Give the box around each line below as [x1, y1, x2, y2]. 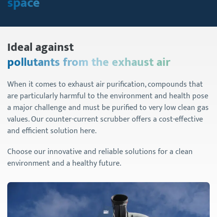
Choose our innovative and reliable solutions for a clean [7, 145, 193, 159]
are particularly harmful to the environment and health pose [7, 90, 208, 103]
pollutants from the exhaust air [7, 53, 170, 72]
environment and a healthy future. [7, 157, 121, 170]
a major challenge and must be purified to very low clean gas [7, 101, 209, 114]
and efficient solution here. [7, 124, 96, 138]
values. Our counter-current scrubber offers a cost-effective [7, 113, 203, 126]
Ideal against [7, 38, 74, 57]
